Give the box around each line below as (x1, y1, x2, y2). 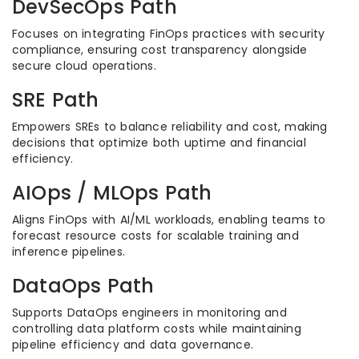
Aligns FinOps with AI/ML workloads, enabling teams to (12, 212, 326, 228)
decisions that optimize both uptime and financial (12, 135, 306, 151)
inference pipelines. (12, 244, 125, 260)
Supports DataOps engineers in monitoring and (12, 305, 287, 321)
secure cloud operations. (12, 58, 156, 75)
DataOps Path (12, 272, 155, 300)
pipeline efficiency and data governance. (12, 337, 253, 353)
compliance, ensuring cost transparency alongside (12, 42, 308, 58)
